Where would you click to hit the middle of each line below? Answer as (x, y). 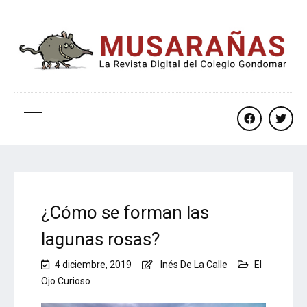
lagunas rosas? (100, 240)
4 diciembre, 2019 (93, 265)
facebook (272, 135)
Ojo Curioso (66, 281)
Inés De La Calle (194, 265)
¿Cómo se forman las (125, 213)
